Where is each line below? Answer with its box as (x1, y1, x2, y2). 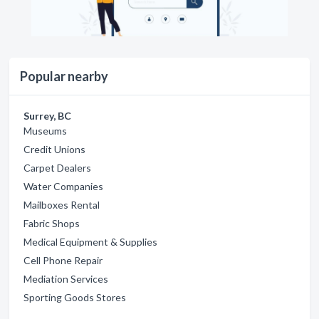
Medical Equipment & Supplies (23, 236, 157, 249)
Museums (23, 125, 67, 137)
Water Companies (23, 180, 103, 193)
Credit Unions (23, 143, 85, 156)
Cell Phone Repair (23, 254, 103, 267)
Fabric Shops (23, 217, 80, 230)
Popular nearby (20, 68, 108, 85)
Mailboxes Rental (23, 199, 100, 211)
